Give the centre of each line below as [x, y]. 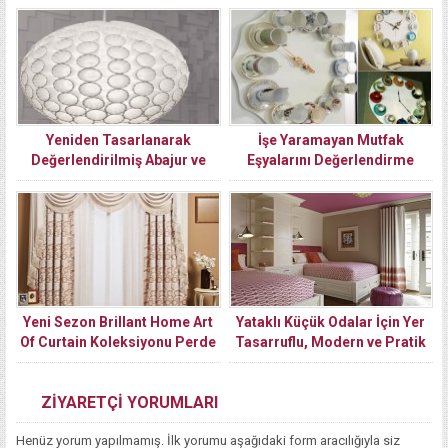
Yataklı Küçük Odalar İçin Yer [331, 321]
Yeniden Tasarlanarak [118, 139]
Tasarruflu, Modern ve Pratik [331, 341]
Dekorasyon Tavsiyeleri [331, 361]
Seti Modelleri [118, 361]
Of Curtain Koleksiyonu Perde [118, 341]
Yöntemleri [331, 179]
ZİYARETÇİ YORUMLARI [129, 402]
